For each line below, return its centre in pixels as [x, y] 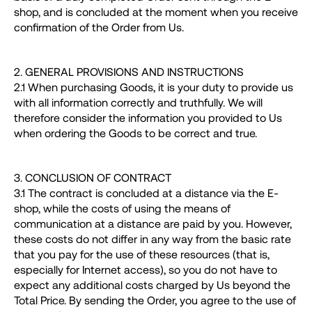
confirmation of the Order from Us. [99, 27]
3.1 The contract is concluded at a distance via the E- [146, 193]
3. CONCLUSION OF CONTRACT [93, 178]
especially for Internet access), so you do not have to [146, 270]
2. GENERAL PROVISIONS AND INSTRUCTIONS [129, 72]
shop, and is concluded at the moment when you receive [156, 12]
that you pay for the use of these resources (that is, [142, 254]
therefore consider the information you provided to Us [148, 118]
